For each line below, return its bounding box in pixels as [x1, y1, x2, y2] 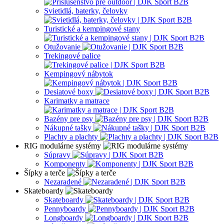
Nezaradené [44, 177, 83, 186]
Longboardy [44, 213, 85, 222]
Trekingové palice [44, 51, 100, 60]
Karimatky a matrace [44, 96, 109, 105]
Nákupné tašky [44, 123, 93, 132]
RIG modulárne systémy [24, 141, 103, 150]
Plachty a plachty [44, 132, 100, 141]
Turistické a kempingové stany [44, 24, 140, 33]
